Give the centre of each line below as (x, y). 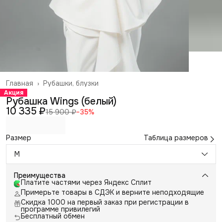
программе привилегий (60, 209)
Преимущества (40, 175)
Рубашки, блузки (71, 83)
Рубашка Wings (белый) (61, 101)
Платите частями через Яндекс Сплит (86, 182)
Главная (20, 83)
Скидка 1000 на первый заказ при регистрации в (105, 202)
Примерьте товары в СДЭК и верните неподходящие (112, 192)
